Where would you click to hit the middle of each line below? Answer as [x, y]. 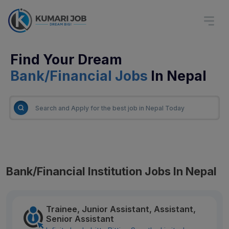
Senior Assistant [80, 219]
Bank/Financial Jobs [79, 76]
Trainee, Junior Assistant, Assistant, [121, 209]
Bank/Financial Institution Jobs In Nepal [111, 171]
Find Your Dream [66, 59]
